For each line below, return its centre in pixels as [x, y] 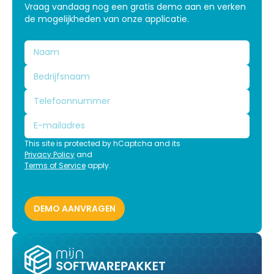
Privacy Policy [50, 154]
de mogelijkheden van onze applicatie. [107, 19]
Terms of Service [55, 165]
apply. [98, 165]
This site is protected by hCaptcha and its [102, 143]
